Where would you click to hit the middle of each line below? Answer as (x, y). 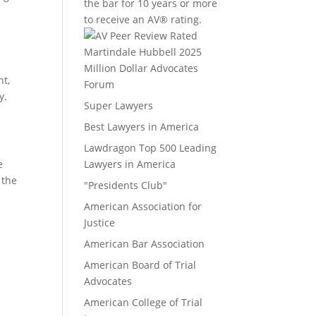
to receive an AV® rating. (143, 19)
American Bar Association (145, 243)
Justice (100, 222)
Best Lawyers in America (142, 126)
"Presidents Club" (126, 185)
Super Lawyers (119, 105)
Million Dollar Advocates (141, 68)
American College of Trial (144, 302)
